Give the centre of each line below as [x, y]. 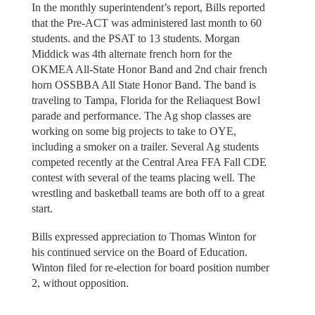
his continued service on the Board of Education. [139, 252]
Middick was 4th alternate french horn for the [131, 53]
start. [42, 208]
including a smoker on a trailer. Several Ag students [145, 146]
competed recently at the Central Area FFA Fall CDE [149, 162]
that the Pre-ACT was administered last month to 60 [146, 22]
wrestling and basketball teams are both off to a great [148, 193]
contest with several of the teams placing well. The [143, 177]
